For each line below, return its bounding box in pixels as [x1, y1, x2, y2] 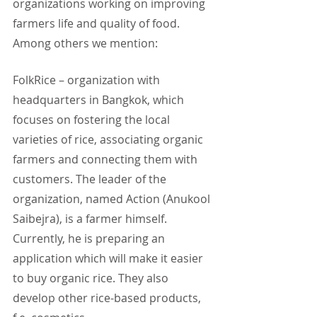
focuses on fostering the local [13, 112, 173, 128]
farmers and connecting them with [13, 151, 200, 168]
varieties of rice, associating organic [13, 132, 206, 148]
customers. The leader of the [13, 171, 169, 188]
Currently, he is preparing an [13, 231, 168, 247]
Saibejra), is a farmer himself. [13, 211, 170, 227]
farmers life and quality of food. [13, 16, 183, 32]
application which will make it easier [13, 250, 206, 267]
